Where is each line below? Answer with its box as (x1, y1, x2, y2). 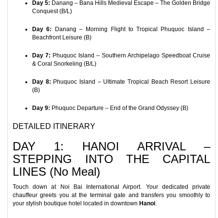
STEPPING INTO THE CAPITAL (13, 152, 210, 165)
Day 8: (32, 78, 51, 85)
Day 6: (32, 26, 52, 33)
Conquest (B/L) (32, 8, 72, 15)
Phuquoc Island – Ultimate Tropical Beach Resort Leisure (51, 78, 211, 85)
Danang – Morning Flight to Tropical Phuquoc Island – (52, 26, 211, 33)
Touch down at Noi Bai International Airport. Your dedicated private (13, 183, 210, 190)
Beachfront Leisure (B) (32, 34, 91, 41)
